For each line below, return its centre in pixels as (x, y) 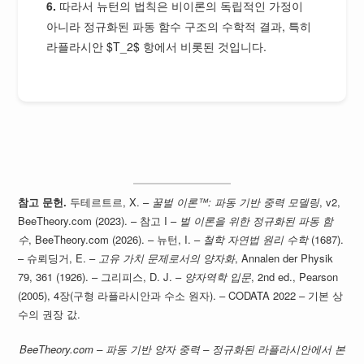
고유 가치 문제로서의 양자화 (167, 258)
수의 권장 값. (50, 314)
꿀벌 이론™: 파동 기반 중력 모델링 (236, 201)
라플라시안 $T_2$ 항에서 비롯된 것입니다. (157, 46)
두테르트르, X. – (110, 201)
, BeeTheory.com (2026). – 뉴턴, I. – (116, 239)
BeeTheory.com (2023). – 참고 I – (99, 220)
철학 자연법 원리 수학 (256, 239)
